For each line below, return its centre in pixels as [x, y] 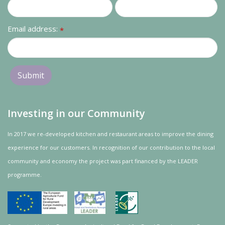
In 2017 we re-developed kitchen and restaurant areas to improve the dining [110, 134]
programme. [25, 175]
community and [30, 161]
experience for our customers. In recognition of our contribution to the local [111, 147]
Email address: [34, 29]
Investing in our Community [76, 113]
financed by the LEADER [165, 161]
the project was [100, 161]
